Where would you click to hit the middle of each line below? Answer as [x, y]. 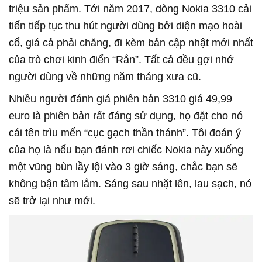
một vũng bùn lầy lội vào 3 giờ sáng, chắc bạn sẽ [123, 166]
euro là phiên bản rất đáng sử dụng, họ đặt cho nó [126, 116]
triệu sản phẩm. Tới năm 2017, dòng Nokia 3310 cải [130, 8]
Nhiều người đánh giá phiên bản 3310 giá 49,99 [120, 99]
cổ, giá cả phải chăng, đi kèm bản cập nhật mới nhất [131, 42]
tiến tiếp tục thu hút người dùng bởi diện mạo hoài [125, 25]
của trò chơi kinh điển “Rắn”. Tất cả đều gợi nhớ [121, 59]
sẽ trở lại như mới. [52, 200]
